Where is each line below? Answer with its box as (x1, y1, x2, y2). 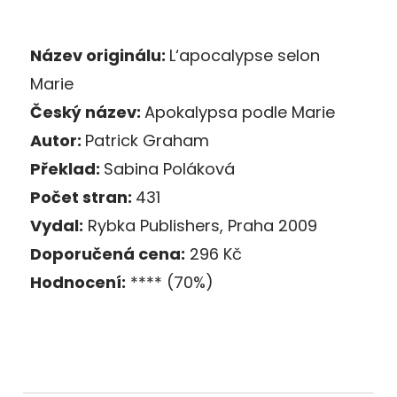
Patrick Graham (85, 128, 209, 152)
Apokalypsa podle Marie (144, 100, 335, 123)
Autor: (30, 128, 85, 152)
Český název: (30, 100, 144, 123)
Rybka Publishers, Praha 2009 (83, 214, 317, 237)
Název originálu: (30, 43, 169, 66)
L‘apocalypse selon (169, 43, 320, 66)
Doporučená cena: (30, 242, 185, 265)
